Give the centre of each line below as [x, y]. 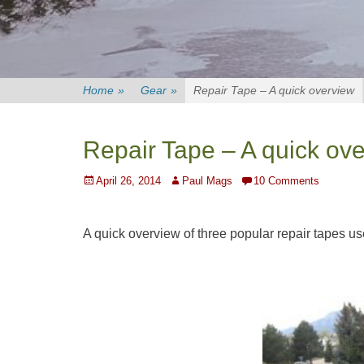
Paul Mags [207, 181]
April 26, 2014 [128, 181]
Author [184, 180]
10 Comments [286, 181]
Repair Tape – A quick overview [274, 90]
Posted [99, 180]
